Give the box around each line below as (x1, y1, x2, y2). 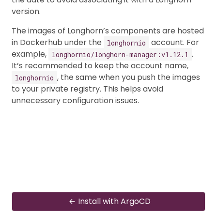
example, (12, 48, 48, 60)
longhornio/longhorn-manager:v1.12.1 (52, 49, 188, 59)
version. (12, 6, 41, 17)
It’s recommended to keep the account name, (12, 60, 188, 72)
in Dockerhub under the (12, 37, 104, 48)
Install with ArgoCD (78, 196, 151, 207)
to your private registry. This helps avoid (12, 83, 163, 95)
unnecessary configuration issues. (12, 95, 139, 107)
